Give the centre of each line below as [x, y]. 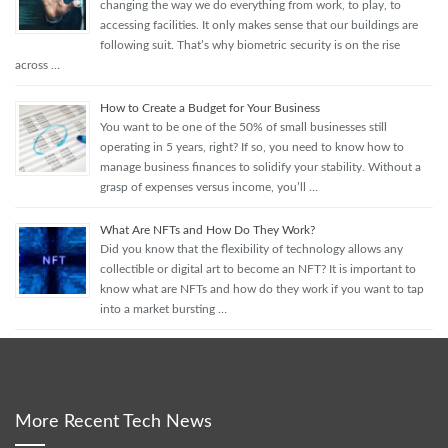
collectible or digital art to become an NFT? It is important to [258, 268]
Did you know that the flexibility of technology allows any [251, 248]
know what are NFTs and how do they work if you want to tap [262, 288]
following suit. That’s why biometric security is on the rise [250, 44]
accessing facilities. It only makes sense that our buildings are [259, 24]
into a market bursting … [163, 308]
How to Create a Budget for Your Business [210, 107]
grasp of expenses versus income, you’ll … [209, 186]
